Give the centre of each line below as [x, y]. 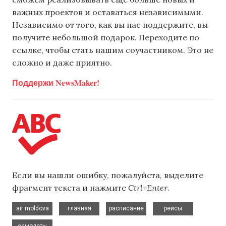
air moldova [32, 208]
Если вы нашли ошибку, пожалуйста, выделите [108, 175]
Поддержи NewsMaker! [56, 82]
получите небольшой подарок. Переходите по [106, 37]
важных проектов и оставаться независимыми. [108, 12]
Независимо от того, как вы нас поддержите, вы [110, 24]
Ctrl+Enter [148, 188]
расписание [126, 208]
